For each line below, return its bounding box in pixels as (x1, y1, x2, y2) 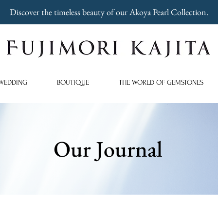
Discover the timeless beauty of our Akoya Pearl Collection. (9, 6, 208, 18)
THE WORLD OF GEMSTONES (119, 78, 204, 87)
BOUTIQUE (56, 78, 89, 87)
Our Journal (54, 134, 163, 163)
